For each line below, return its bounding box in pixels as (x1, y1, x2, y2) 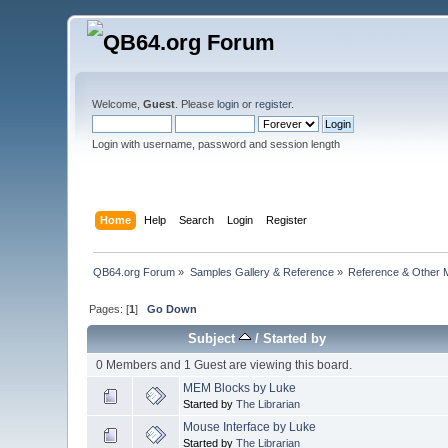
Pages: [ (89, 302, 130, 315)
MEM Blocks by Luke (183, 380, 297, 395)
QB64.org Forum (93, 265, 176, 278)
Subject (188, 330, 240, 346)
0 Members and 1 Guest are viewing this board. (95, 357, 352, 372)
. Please (175, 98, 218, 110)
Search (178, 213, 214, 226)
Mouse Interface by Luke (183, 419, 317, 434)
